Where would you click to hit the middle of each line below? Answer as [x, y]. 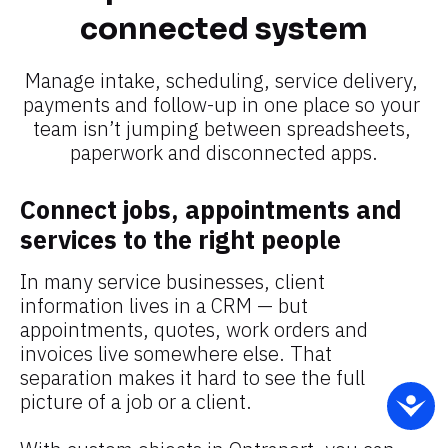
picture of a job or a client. [136, 402]
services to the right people [180, 240]
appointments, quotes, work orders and [194, 330]
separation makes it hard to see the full [192, 378]
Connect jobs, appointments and [211, 210]
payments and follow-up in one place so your [221, 105]
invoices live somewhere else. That [176, 354]
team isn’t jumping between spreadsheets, [221, 129]
